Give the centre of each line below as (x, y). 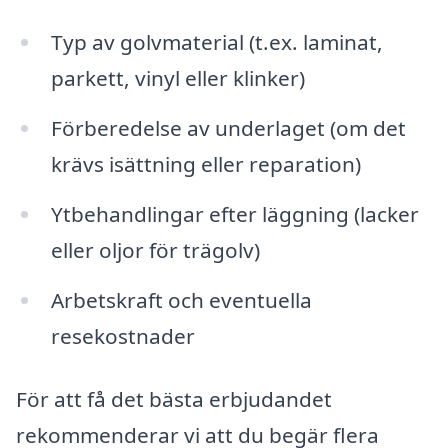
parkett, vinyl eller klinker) (177, 78)
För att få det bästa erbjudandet (174, 399)
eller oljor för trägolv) (155, 249)
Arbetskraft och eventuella (181, 299)
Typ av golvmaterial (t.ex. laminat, (216, 42)
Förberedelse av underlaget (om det (228, 127)
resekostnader (122, 335)
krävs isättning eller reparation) (205, 163)
